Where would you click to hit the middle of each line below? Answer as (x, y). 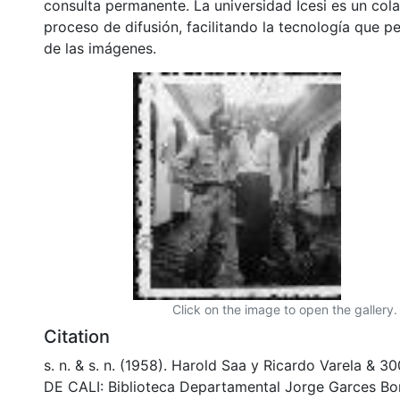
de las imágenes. (100, 48)
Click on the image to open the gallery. (285, 309)
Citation (77, 336)
